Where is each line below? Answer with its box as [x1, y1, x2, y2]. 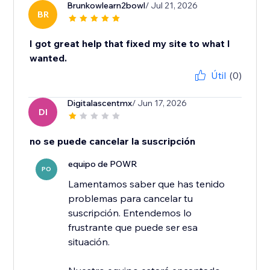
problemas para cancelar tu [68, 192, 193, 205]
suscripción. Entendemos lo [68, 207, 192, 219]
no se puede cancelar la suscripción [30, 135, 196, 148]
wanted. [30, 52, 67, 64]
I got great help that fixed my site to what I [30, 37, 231, 50]
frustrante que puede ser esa [68, 221, 198, 234]
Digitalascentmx [67, 98, 133, 109]
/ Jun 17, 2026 [132, 98, 187, 109]
